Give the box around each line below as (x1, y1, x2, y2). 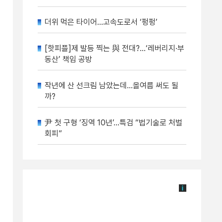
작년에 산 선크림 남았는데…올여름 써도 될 (45, 81, 178, 90)
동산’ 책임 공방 (45, 55, 92, 64)
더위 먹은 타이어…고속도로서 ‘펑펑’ (45, 17, 158, 27)
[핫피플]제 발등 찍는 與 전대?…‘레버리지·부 (45, 44, 184, 53)
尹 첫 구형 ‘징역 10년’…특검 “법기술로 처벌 (45, 118, 182, 127)
